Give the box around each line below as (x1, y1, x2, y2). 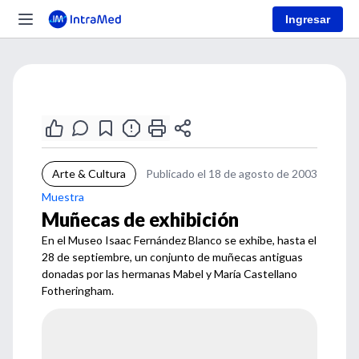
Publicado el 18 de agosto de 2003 (146, 167, 317, 180)
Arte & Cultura (52, 167, 126, 180)
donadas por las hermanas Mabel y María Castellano (42, 267, 297, 280)
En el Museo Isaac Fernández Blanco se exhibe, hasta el (42, 233, 317, 247)
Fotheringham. (42, 284, 114, 297)
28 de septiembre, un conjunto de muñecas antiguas (42, 250, 303, 264)
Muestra (42, 190, 84, 204)
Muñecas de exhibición (42, 208, 239, 231)
